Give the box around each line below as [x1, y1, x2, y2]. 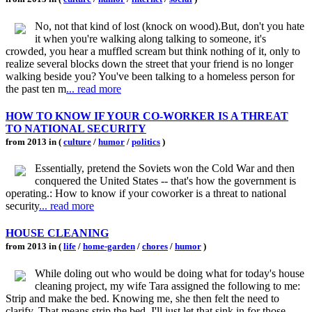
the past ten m [6, 82, 66, 95]
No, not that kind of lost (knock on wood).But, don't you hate [35, 19, 304, 32]
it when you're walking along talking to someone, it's [35, 32, 266, 45]
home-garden [83, 241, 135, 252]
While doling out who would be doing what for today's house [35, 267, 304, 279]
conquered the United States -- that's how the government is [35, 175, 296, 187]
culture [63, 136, 91, 147]
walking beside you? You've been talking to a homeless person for [6, 70, 295, 82]
